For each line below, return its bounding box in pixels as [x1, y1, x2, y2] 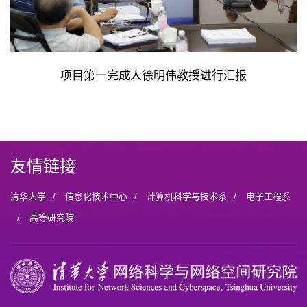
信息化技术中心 [65, 191, 127, 202]
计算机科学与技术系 [147, 191, 227, 202]
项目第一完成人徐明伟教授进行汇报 [60, 69, 247, 83]
